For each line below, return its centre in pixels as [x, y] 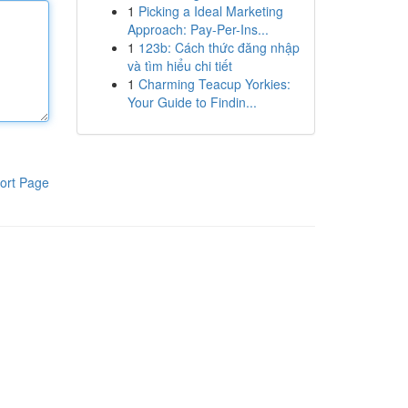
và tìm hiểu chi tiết [179, 66]
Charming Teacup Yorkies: [214, 84]
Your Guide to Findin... [192, 102]
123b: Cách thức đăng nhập [219, 47]
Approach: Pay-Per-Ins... [198, 29]
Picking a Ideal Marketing [210, 11]
